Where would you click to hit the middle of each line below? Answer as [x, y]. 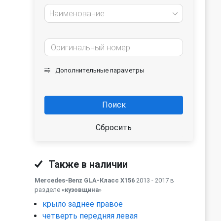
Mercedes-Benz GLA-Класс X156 [85, 180]
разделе [48, 190]
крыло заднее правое [83, 204]
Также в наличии [87, 164]
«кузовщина [80, 190]
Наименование [77, 14]
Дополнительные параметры [99, 70]
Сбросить [114, 128]
